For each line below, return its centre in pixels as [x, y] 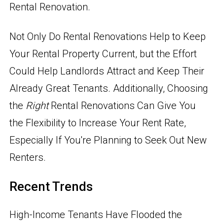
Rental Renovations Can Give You [124, 106]
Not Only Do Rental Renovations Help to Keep [108, 37]
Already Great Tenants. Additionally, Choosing [109, 89]
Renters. [28, 158]
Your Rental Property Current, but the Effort [103, 54]
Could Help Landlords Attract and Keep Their [107, 71]
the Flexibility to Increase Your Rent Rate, [98, 123]
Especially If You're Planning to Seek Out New [108, 140]
